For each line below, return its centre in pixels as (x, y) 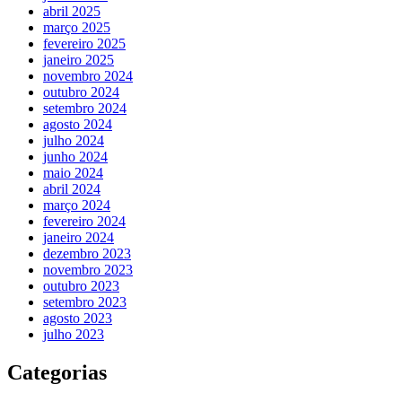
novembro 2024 (88, 76)
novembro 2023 (88, 270)
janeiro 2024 (79, 238)
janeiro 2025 (79, 60)
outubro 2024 (81, 92)
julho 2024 (74, 141)
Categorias (57, 373)
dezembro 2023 (87, 254)
